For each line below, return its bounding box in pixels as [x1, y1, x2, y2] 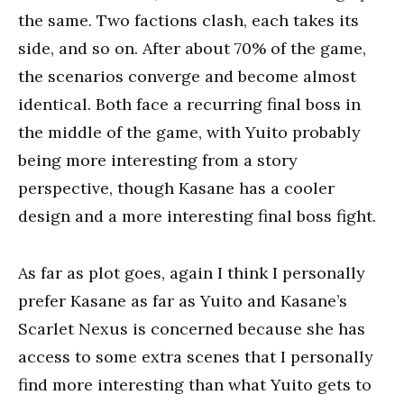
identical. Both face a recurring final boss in [18, 94, 361, 115]
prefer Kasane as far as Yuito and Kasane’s [18, 290, 347, 311]
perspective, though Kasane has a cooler [18, 178, 335, 198]
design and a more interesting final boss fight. [18, 206, 376, 226]
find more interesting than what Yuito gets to [18, 374, 372, 395]
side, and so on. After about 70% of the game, [18, 38, 366, 59]
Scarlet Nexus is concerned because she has [18, 318, 365, 339]
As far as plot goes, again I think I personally [18, 262, 365, 283]
